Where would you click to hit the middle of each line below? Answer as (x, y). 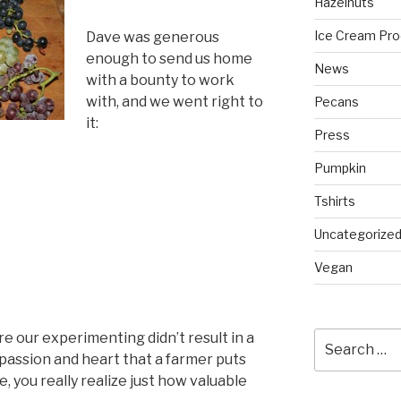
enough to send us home (169, 58)
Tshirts (334, 200)
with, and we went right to (175, 101)
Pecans (336, 101)
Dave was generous (153, 37)
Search (336, 337)
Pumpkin (340, 167)
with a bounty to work (160, 80)
